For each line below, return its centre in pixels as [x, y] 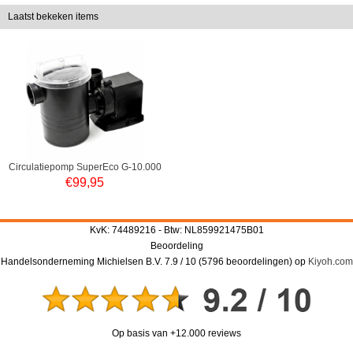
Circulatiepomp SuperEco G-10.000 [85, 167]
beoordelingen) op [266, 262]
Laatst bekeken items [53, 17]
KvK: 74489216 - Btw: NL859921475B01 [176, 230]
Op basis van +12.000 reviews [176, 334]
